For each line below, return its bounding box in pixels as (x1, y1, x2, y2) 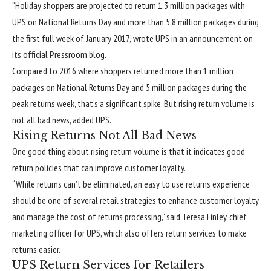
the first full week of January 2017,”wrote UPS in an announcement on (12, 32, 253, 44)
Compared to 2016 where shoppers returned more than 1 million (12, 65, 233, 77)
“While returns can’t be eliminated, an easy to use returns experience (12, 178, 250, 190)
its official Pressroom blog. (12, 48, 106, 60)
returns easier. (12, 243, 60, 255)
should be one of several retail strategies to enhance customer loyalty (12, 194, 259, 206)
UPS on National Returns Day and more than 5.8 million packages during (12, 16, 259, 28)
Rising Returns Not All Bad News (12, 129, 197, 142)
